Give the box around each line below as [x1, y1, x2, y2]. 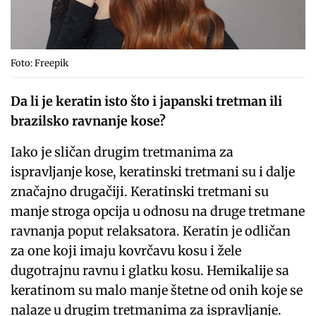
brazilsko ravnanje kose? [11, 112, 166, 129]
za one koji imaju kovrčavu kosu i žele [11, 242, 242, 259]
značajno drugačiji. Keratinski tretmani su [11, 183, 269, 200]
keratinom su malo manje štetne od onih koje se [11, 281, 303, 298]
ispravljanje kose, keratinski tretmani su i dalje [11, 163, 296, 180]
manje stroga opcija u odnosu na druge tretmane [11, 202, 305, 219]
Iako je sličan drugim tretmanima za [11, 143, 234, 160]
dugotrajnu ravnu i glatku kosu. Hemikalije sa [11, 262, 290, 279]
